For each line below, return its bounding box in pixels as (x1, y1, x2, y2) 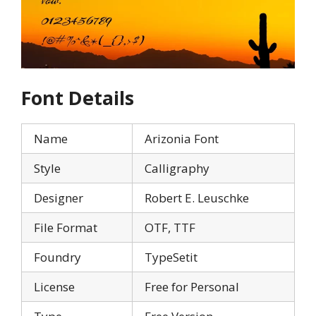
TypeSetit (145, 248, 197, 265)
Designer (34, 189, 83, 206)
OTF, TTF (145, 219, 195, 236)
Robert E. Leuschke (145, 189, 249, 206)
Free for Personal (145, 278, 239, 295)
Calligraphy (145, 159, 209, 176)
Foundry (34, 248, 81, 265)
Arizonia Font (145, 130, 219, 147)
